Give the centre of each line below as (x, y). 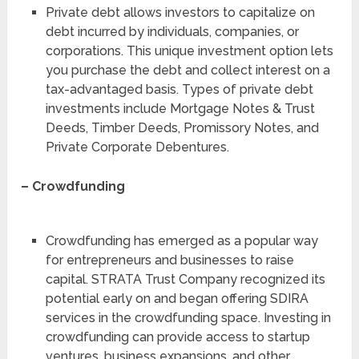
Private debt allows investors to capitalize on (180, 12)
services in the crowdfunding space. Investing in (188, 317)
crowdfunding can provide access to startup (177, 337)
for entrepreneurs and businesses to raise (169, 260)
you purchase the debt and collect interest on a (188, 70)
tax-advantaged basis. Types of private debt (179, 89)
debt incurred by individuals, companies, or (172, 31)
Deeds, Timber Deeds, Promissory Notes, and (182, 127)
